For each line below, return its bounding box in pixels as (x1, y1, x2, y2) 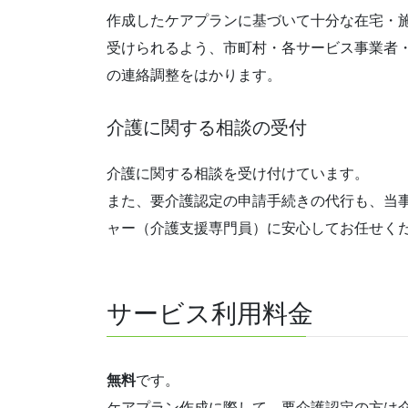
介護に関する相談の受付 (107, 117, 307, 138)
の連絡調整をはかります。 (107, 67, 281, 84)
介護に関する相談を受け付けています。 (107, 166, 369, 182)
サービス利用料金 (107, 299, 313, 328)
